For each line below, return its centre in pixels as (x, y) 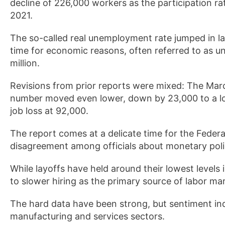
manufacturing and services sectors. (87, 216)
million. (25, 63)
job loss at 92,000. (49, 111)
